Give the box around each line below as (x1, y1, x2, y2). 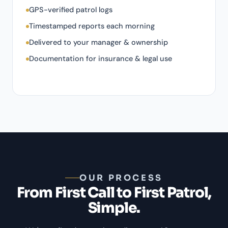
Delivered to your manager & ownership (29, 38, 168, 47)
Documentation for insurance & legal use (29, 54, 172, 64)
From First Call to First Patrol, (16, 183, 212, 202)
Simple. (88, 198, 140, 217)
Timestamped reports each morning (29, 21, 155, 31)
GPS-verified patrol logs (29, 5, 112, 15)
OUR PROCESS (79, 172, 163, 183)
